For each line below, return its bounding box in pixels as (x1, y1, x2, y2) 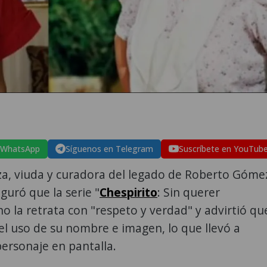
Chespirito (100, 184, 157, 200)
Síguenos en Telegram (66, 142, 153, 154)
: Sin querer (157, 184, 220, 200)
